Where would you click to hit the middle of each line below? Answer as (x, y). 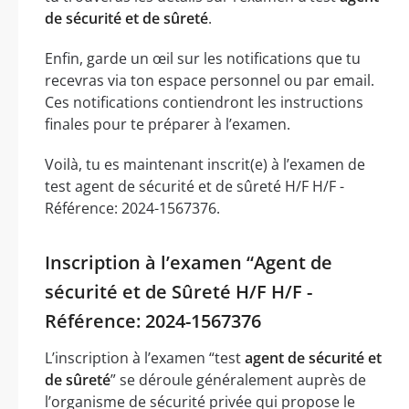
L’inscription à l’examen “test (145, 357)
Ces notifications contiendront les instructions (204, 102)
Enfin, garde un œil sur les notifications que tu (203, 58)
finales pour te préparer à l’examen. (168, 124)
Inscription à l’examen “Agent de (189, 262)
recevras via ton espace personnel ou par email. (210, 80)
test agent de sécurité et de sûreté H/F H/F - (194, 186)
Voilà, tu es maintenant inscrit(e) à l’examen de (205, 164)
